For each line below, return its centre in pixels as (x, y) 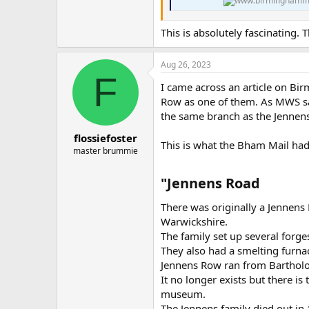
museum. (183, 294)
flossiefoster (105, 138)
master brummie (105, 150)
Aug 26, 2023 (186, 65)
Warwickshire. (194, 222)
